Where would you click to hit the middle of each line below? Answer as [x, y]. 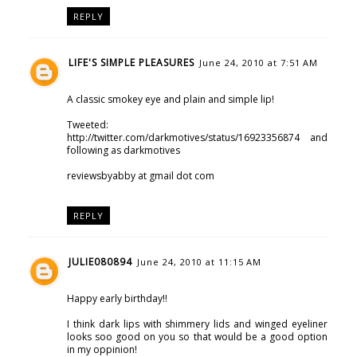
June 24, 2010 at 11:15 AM [199, 261]
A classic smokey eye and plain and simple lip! [170, 99]
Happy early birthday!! [117, 298]
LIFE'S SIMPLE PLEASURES [131, 62]
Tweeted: [87, 124]
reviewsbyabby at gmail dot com [140, 175]
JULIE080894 [100, 261]
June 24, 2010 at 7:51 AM [258, 62]
